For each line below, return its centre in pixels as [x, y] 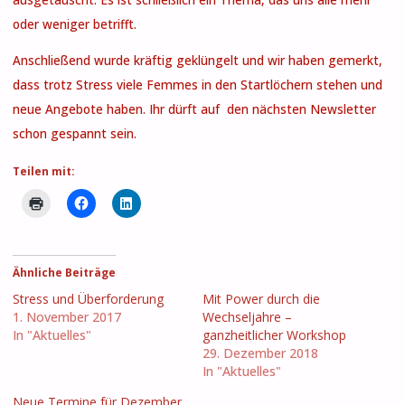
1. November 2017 [66, 316]
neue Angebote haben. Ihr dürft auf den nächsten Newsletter [194, 110]
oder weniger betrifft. [74, 24]
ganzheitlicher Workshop [274, 334]
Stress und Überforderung [88, 298]
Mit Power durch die [261, 298]
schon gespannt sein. [74, 134]
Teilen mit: [43, 171]
